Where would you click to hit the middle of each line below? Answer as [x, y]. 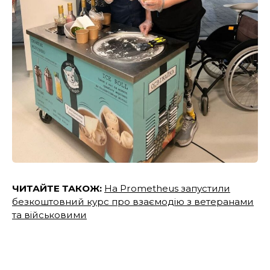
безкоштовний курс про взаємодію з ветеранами [133, 201]
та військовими [49, 215]
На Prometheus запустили [167, 188]
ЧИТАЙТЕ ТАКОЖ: [58, 188]
